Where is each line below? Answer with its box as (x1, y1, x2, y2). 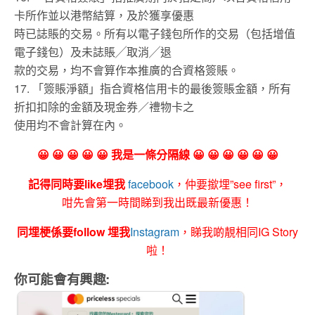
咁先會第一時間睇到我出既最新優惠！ (62, 194, 253, 211)
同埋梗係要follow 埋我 (17, 224, 130, 240)
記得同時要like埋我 (28, 176, 125, 193)
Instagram (130, 224, 179, 240)
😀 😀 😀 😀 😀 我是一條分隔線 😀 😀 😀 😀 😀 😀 (37, 146, 278, 163)
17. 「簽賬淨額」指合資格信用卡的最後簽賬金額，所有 (14, 80, 291, 97)
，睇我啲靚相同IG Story (179, 224, 298, 240)
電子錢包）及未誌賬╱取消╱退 (14, 44, 172, 60)
